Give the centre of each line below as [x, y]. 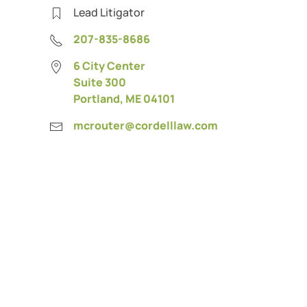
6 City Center [109, 66]
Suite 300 [100, 82]
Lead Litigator [109, 12]
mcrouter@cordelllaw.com [146, 125]
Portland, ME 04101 [124, 99]
